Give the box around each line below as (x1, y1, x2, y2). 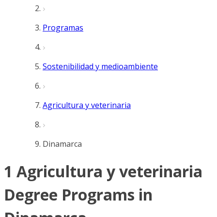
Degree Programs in (4, 184, 153, 205)
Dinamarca (43, 139, 82, 149)
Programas (43, 22, 83, 33)
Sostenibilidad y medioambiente (43, 61, 158, 72)
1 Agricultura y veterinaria (4, 161, 202, 182)
